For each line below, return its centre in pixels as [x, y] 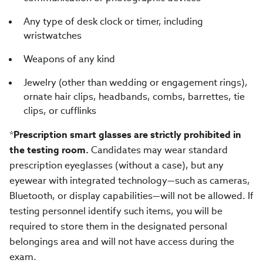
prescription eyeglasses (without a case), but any [117, 165]
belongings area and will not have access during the [122, 242]
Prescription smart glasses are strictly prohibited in [127, 135]
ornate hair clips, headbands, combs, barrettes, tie [134, 97]
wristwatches [53, 36]
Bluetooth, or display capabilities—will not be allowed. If [131, 196]
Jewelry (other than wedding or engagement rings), [136, 82]
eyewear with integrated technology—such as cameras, [130, 181]
